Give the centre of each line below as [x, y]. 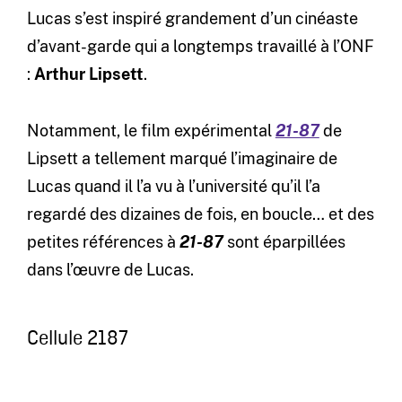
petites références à [103, 242]
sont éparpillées [284, 242]
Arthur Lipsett [88, 74]
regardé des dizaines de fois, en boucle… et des [200, 214]
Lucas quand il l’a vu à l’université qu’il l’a [173, 187]
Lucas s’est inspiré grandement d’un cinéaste [192, 19]
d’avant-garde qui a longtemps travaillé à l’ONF [200, 47]
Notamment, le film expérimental [151, 131]
